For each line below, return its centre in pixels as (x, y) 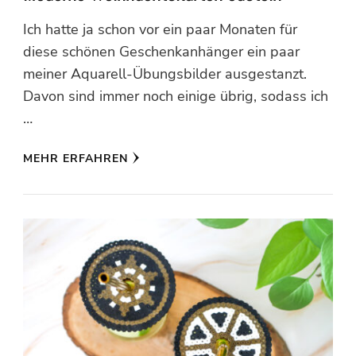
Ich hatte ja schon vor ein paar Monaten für (160, 29)
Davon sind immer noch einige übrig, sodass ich (176, 96)
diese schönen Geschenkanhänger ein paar (161, 51)
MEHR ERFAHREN (75, 158)
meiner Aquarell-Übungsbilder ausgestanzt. (165, 74)
